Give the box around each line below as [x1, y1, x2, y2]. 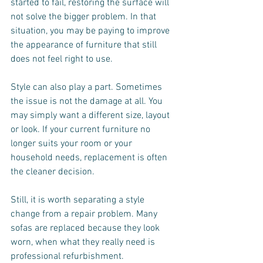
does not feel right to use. [11, 53, 113, 65]
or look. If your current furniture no [11, 124, 153, 136]
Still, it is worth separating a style [11, 194, 147, 206]
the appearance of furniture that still [11, 39, 159, 51]
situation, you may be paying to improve [11, 25, 172, 37]
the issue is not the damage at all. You [11, 96, 165, 107]
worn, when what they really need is [11, 237, 157, 248]
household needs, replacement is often [11, 152, 170, 164]
